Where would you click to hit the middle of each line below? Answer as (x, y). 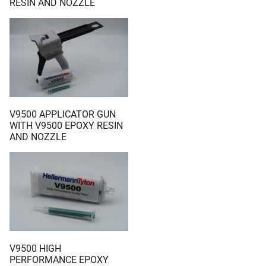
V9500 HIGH (35, 248)
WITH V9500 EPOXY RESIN (66, 126)
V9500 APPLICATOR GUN (63, 115)
